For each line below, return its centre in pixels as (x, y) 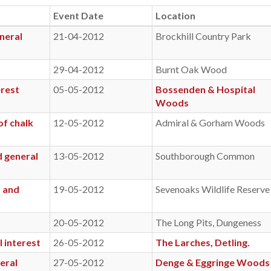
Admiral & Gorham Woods (210, 122)
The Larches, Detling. (203, 242)
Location (175, 15)
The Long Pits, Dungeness (208, 222)
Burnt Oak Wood (191, 69)
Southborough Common (205, 156)
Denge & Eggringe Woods (213, 262)
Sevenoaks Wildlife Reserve (213, 189)
